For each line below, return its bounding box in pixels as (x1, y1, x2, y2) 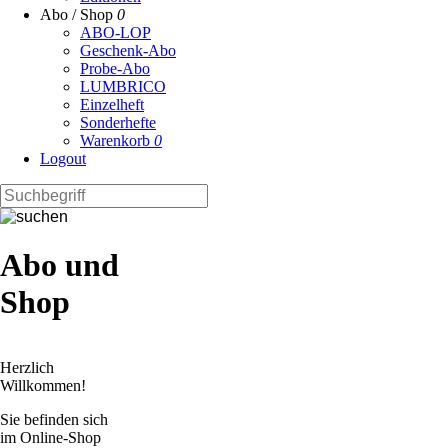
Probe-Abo (80, 60, 150, 77)
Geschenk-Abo (80, 42, 176, 59)
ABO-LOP (80, 24, 151, 41)
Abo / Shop (40, 6, 117, 23)
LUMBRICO (80, 78, 166, 95)
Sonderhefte (80, 114, 156, 131)
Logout (40, 150, 86, 167)
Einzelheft (80, 96, 144, 113)
